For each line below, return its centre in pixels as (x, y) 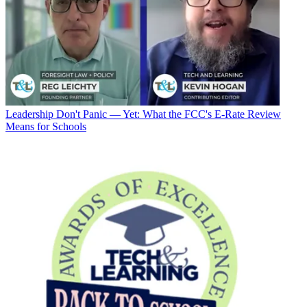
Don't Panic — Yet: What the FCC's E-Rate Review (169, 114)
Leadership (29, 114)
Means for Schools (46, 127)
